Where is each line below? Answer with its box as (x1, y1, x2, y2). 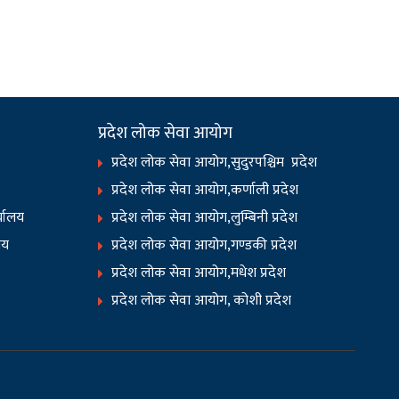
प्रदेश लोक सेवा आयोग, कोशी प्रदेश (111, 289, 292, 313)
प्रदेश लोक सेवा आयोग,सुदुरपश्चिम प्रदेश (111, 151, 318, 175)
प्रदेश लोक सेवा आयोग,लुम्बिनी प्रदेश (111, 206, 298, 230)
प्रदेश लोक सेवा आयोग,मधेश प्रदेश (111, 261, 287, 285)
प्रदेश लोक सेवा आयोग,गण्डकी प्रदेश (111, 233, 297, 257)
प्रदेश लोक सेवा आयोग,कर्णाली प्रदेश (111, 178, 299, 202)
